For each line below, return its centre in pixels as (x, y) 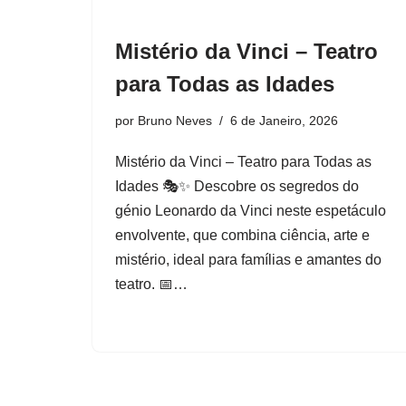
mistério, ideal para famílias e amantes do (248, 259)
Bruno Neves (175, 120)
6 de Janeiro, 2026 (284, 120)
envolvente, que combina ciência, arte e (242, 235)
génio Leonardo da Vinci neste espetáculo (251, 210)
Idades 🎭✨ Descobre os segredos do (237, 186)
